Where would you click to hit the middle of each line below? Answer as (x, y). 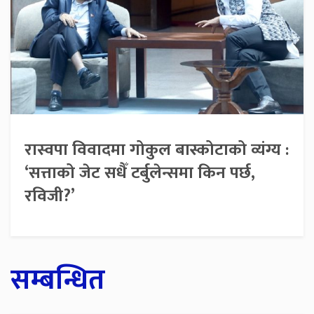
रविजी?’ (50, 197)
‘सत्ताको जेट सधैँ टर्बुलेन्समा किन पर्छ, (140, 173)
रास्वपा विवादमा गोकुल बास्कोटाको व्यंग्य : (157, 150)
